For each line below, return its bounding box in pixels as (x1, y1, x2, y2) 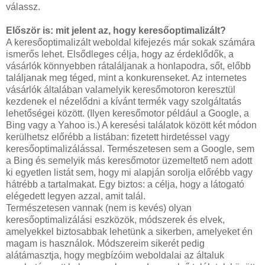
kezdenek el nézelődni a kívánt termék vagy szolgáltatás (6, 96, 241, 106)
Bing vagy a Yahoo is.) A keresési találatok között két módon (6, 120, 257, 130)
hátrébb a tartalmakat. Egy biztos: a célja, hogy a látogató (6, 179, 244, 189)
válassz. (6, 2, 40, 12)
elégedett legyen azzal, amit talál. (6, 191, 146, 201)
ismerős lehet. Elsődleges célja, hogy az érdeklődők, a (6, 49, 234, 59)
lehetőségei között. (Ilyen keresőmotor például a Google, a (6, 108, 249, 118)
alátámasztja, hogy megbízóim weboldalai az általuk (6, 250, 224, 260)
